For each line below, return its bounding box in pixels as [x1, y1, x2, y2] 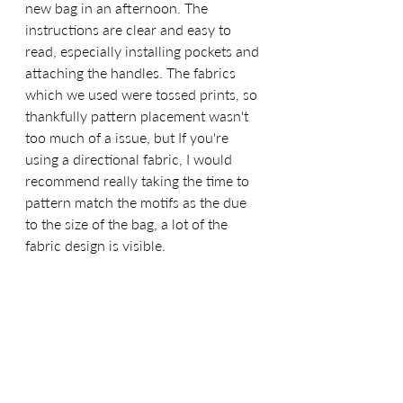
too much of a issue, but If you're [25, 129, 232, 147]
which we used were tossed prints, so [25, 85, 261, 103]
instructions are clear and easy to [25, 21, 235, 39]
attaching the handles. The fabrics [25, 64, 239, 82]
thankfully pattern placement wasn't [25, 107, 252, 125]
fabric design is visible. [25, 237, 169, 255]
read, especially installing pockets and [25, 42, 263, 60]
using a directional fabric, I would [25, 150, 236, 168]
